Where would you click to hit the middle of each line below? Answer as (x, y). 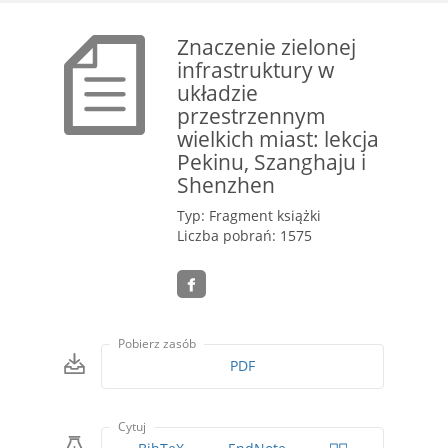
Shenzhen (226, 184)
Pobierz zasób (157, 344)
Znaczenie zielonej (267, 46)
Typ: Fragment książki (249, 215)
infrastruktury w (256, 69)
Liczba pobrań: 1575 (245, 235)
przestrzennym (252, 115)
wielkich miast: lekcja (278, 138)
